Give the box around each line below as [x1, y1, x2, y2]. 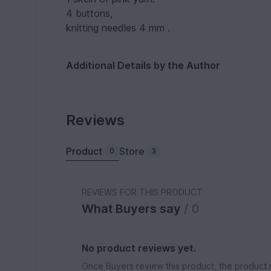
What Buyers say [82, 201, 184, 216]
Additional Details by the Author [66, 59, 221, 71]
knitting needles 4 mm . [66, 22, 171, 34]
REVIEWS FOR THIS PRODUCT [82, 187, 203, 197]
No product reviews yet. [82, 242, 197, 254]
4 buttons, [66, 7, 113, 19]
